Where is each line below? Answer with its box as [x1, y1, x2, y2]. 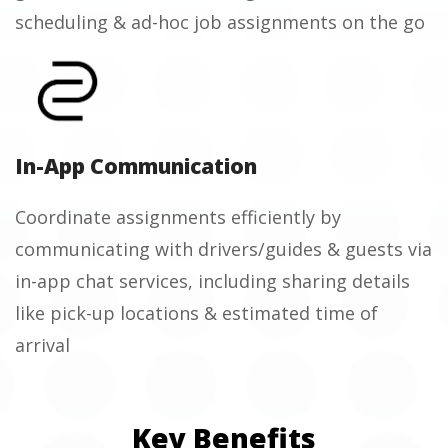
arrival [15, 332, 70, 357]
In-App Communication [15, 151, 257, 180]
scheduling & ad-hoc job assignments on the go [15, 9, 425, 34]
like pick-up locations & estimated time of [15, 300, 378, 325]
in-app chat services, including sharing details [15, 268, 410, 293]
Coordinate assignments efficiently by [15, 204, 341, 229]
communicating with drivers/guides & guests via [15, 236, 432, 261]
